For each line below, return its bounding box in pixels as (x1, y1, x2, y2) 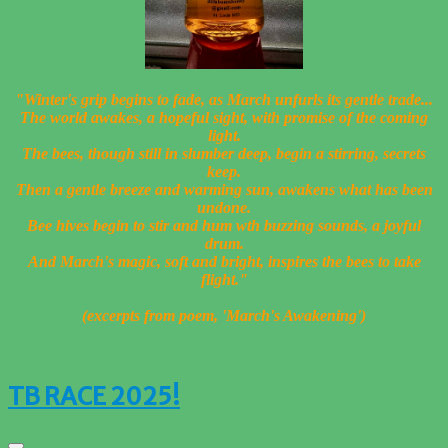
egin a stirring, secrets (284, 145, 426, 163)
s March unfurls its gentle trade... (217, 91, 433, 109)
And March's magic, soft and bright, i (27, 253, 272, 271)
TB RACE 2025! (8, 381, 180, 413)
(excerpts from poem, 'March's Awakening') (82, 307, 366, 325)
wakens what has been (285, 181, 433, 199)
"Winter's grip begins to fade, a (15, 91, 217, 109)
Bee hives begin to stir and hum (27, 217, 236, 235)
